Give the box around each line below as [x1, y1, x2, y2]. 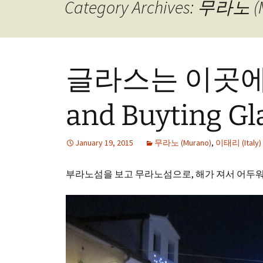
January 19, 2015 [75, 137, 133, 148]
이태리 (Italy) [215, 137, 261, 148]
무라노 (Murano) [154, 137, 211, 148]
